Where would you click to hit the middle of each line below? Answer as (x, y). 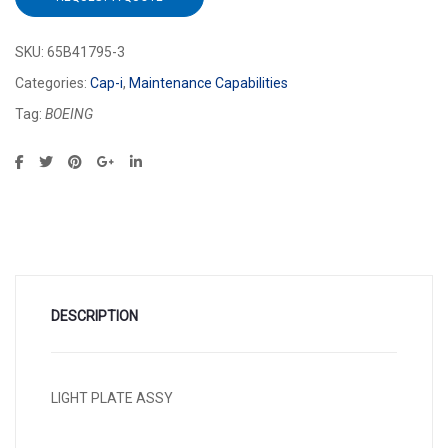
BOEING (69, 114)
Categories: (52, 83)
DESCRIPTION (94, 316)
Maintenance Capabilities (208, 83)
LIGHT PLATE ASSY (112, 398)
